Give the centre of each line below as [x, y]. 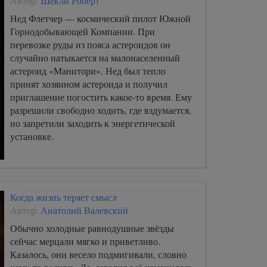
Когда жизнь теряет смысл [63, 197]
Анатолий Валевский [84, 210]
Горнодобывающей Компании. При [83, 31]
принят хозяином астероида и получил [89, 83]
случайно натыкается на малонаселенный [95, 57]
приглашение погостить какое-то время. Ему [101, 97]
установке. [32, 136]
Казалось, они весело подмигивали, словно [98, 254]
